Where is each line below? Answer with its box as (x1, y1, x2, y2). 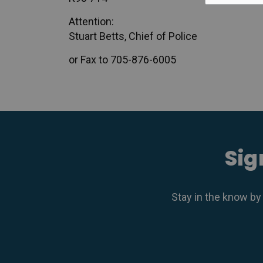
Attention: (69, 15, 114, 28)
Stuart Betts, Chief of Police (69, 30, 197, 42)
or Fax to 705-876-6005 (69, 53, 176, 66)
